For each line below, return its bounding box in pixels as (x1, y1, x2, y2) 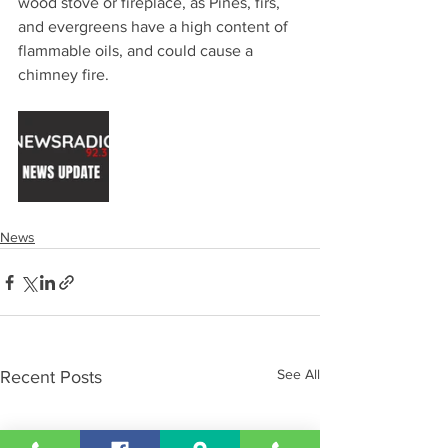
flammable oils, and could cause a (18, 42, 257, 59)
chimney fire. (18, 66, 109, 83)
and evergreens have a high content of (18, 18, 292, 35)
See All (277, 366, 320, 382)
